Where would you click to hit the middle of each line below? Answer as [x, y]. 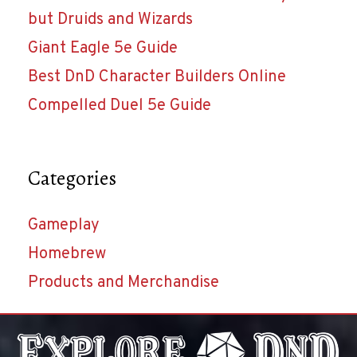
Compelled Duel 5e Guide [120, 106]
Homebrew [67, 255]
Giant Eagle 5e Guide [103, 48]
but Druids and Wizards [110, 20]
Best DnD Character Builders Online [157, 77]
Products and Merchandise [124, 283]
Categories [72, 179]
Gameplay [64, 226]
